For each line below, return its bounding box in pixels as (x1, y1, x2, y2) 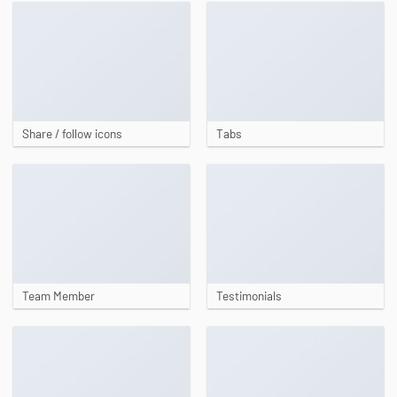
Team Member (21, 287, 95, 303)
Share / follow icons (21, 125, 122, 141)
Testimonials (215, 287, 282, 303)
